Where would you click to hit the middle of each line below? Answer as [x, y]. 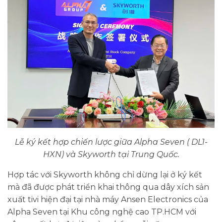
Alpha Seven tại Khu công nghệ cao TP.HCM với [102, 212]
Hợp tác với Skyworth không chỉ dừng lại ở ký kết [105, 174]
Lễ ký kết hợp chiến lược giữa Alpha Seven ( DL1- [111, 142]
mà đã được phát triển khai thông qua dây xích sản [108, 187]
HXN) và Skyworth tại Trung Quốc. [111, 154]
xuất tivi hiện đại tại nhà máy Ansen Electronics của [108, 199]
